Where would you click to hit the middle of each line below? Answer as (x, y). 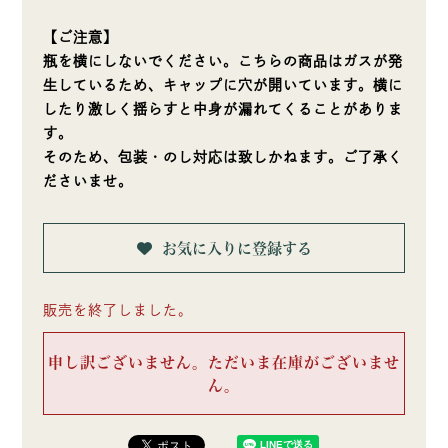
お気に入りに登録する (236, 249)
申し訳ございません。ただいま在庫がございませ (224, 363)
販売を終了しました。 (117, 310)
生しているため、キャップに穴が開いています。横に (222, 85)
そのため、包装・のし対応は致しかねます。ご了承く (222, 157)
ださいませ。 (87, 181)
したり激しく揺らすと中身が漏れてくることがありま (222, 109)
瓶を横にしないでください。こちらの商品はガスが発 (222, 61)
